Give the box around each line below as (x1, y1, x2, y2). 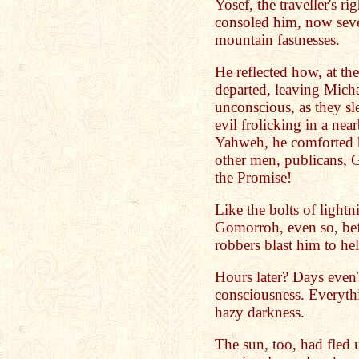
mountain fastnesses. (215, 31, 340, 48)
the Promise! (215, 169, 292, 186)
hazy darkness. (215, 304, 305, 321)
